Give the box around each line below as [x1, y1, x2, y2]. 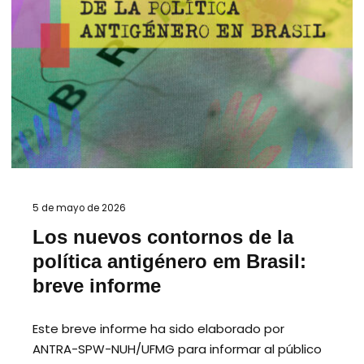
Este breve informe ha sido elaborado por [32, 319, 284, 337]
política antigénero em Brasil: [32, 251, 306, 273]
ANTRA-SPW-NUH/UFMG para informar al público [32, 340, 322, 357]
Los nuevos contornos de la [32, 227, 293, 249]
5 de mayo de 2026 [32, 201, 126, 214]
